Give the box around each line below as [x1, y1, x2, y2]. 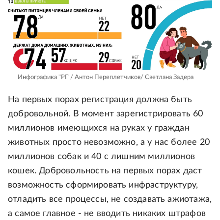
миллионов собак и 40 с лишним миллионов [8, 152, 195, 162]
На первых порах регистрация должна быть [8, 95, 192, 105]
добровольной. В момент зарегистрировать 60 [8, 110, 203, 119]
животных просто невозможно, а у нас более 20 [8, 138, 210, 147]
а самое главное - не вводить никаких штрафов [8, 209, 206, 219]
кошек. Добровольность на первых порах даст [8, 166, 202, 176]
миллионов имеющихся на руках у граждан [8, 124, 190, 133]
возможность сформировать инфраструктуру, [8, 181, 198, 190]
